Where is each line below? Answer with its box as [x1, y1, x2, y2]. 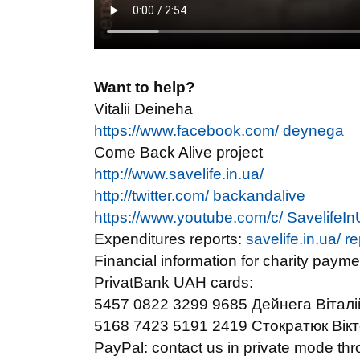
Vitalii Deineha [94, 100, 193, 117]
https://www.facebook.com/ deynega [94, 122, 344, 139]
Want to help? [94, 79, 195, 96]
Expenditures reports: [94, 231, 246, 247]
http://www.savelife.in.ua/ [94, 166, 264, 182]
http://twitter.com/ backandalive [94, 187, 305, 204]
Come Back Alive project [94, 144, 263, 161]
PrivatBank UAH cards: [94, 274, 253, 291]
